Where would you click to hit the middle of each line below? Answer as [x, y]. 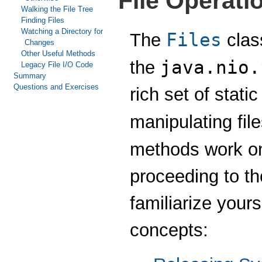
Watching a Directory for [62, 31]
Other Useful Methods [58, 54]
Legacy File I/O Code [57, 65]
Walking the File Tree [57, 9]
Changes [39, 42]
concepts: [169, 230]
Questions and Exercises [56, 87]
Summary [30, 76]
